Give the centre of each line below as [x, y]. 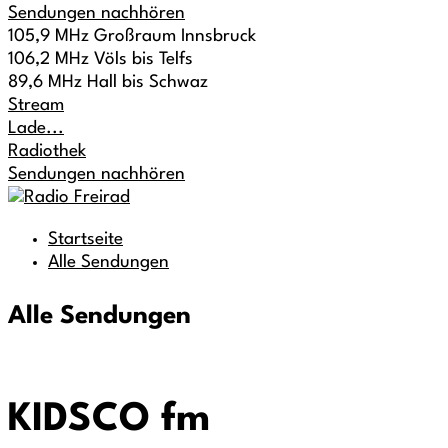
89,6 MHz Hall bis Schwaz [108, 82]
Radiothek [47, 151]
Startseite [85, 239]
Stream [36, 105]
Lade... [36, 128]
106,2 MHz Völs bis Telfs [100, 59]
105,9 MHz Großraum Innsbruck [132, 36]
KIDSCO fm [109, 419]
